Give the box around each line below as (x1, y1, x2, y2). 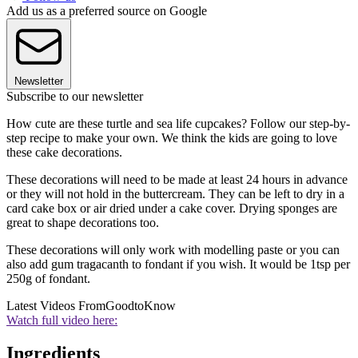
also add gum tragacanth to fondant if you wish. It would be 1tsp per (6, 257, 350, 271)
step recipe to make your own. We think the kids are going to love (6, 130, 337, 145)
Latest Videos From (6, 298, 105, 312)
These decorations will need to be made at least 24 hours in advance (6, 172, 348, 186)
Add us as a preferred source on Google (6, 3, 207, 18)
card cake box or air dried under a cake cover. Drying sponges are (6, 201, 337, 215)
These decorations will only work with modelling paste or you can (6, 242, 340, 257)
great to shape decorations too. (6, 215, 159, 229)
